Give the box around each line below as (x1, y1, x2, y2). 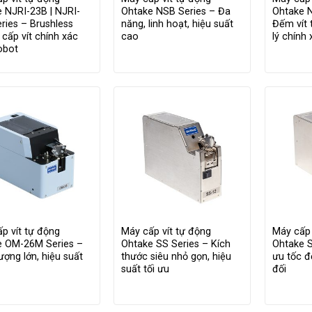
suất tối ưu (121, 263, 170, 275)
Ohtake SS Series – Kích (121, 237, 231, 250)
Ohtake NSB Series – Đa (121, 6, 231, 18)
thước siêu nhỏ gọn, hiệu (121, 250, 232, 263)
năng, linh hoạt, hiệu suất (121, 18, 234, 31)
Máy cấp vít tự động (121, 225, 212, 237)
